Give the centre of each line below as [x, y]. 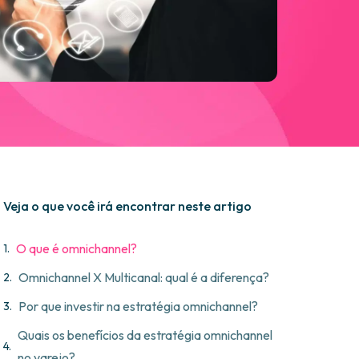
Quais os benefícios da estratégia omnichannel [145, 335]
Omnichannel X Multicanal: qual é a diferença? [144, 278]
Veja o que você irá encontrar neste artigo [127, 206]
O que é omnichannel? [77, 249]
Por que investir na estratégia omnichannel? [138, 307]
